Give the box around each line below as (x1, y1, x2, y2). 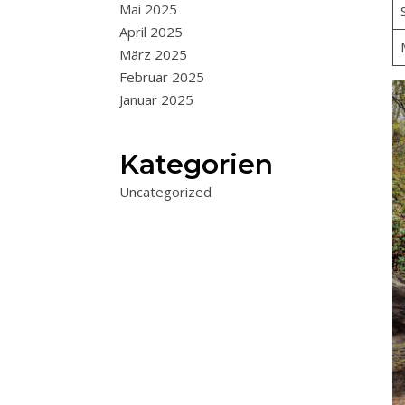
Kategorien (119, 147, 273, 181)
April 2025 (119, 23, 183, 41)
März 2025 (119, 45, 187, 63)
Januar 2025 (119, 90, 193, 108)
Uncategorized (119, 183, 212, 201)
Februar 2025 (119, 68, 204, 86)
